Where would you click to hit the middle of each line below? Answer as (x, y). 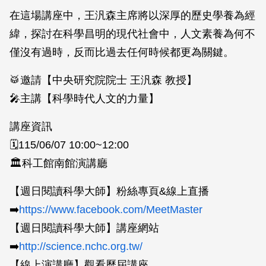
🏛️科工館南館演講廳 (58, 163)
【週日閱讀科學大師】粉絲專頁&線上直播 (109, 191)
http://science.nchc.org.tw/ (81, 246)
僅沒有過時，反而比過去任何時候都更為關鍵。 (122, 52)
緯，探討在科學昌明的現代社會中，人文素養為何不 (132, 34)
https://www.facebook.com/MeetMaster (111, 210)
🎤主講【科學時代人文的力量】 (84, 99)
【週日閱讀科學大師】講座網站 (84, 228)
